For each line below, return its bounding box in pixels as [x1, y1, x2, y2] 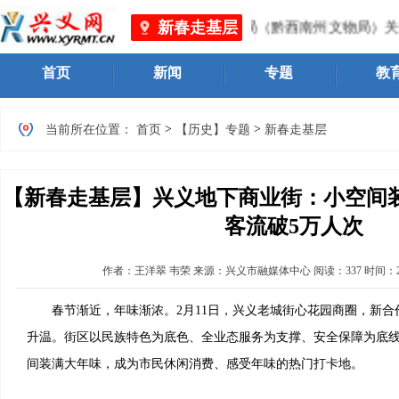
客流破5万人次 [224, 215, 363, 238]
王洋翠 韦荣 [134, 265, 191, 277]
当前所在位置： [45, 123, 133, 136]
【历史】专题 [175, 123, 250, 136]
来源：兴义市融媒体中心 [192, 265, 311, 277]
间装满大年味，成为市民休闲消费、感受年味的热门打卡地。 [27, 357, 363, 370]
